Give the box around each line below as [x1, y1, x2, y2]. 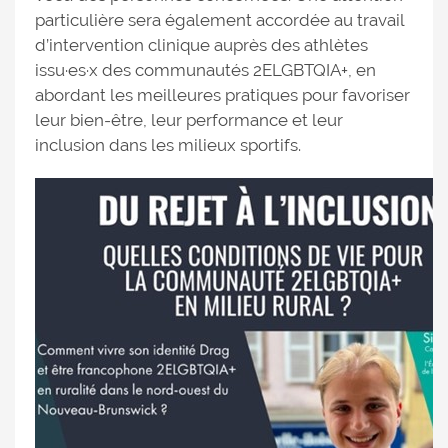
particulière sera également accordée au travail [35, 10, 404, 30]
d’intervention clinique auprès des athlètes [35, 35, 368, 55]
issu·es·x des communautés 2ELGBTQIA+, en [35, 60, 376, 80]
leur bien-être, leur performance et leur [35, 110, 343, 130]
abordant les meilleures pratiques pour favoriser [35, 85, 410, 105]
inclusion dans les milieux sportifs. [35, 135, 301, 155]
